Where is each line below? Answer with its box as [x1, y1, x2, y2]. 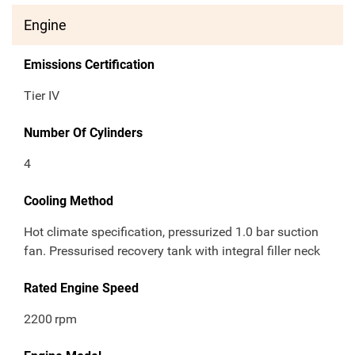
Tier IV [24, 88, 59, 104]
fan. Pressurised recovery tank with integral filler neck [24, 243, 320, 259]
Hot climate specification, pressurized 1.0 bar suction [24, 224, 319, 240]
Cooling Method [24, 193, 113, 209]
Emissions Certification [24, 57, 155, 73]
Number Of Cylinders [24, 125, 143, 141]
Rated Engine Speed [24, 281, 139, 296]
